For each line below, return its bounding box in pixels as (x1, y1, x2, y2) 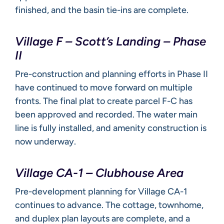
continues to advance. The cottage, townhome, (15, 199, 203, 210)
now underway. (15, 135, 76, 147)
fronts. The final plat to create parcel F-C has (15, 95, 192, 106)
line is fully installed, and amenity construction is (15, 122, 206, 133)
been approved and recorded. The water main (15, 108, 197, 120)
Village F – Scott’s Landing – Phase (15, 33, 206, 48)
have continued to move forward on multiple (15, 81, 192, 93)
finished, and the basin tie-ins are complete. (15, 4, 188, 15)
